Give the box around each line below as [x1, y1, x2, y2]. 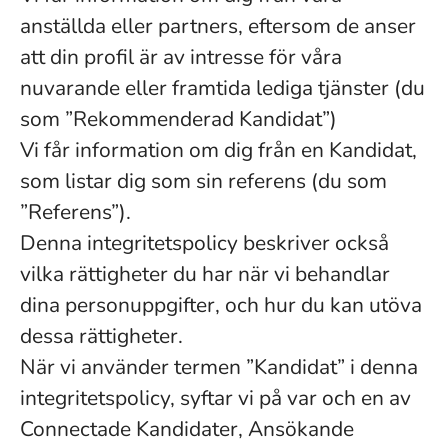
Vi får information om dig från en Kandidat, [20, 136, 417, 164]
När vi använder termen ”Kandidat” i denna [20, 353, 418, 381]
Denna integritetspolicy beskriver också [20, 229, 389, 257]
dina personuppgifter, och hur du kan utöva [20, 291, 422, 319]
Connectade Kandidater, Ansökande [20, 415, 354, 443]
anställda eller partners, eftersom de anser [20, 12, 416, 40]
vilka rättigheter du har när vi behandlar [20, 260, 390, 288]
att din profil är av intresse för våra [20, 43, 342, 71]
